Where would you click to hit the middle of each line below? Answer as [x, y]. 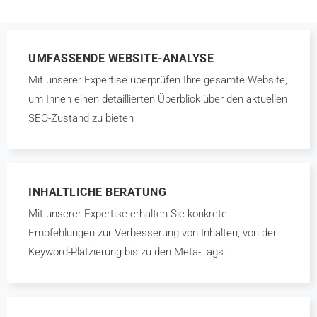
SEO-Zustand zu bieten [81, 118]
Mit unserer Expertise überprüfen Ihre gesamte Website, [158, 80]
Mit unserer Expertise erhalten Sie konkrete [128, 214]
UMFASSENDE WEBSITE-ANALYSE [121, 58]
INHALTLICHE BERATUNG [97, 192]
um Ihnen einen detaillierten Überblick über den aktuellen [158, 99]
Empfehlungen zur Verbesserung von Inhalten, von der [152, 233]
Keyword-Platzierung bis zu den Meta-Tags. [127, 252]
